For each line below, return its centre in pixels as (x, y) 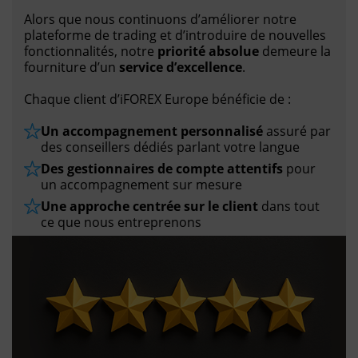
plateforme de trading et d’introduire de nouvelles (175, 36)
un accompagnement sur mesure (141, 185)
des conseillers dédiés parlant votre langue (170, 147)
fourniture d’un (72, 68)
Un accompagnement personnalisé (152, 131)
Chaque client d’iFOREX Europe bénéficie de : (157, 99)
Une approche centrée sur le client (149, 207)
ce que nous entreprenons (121, 223)
